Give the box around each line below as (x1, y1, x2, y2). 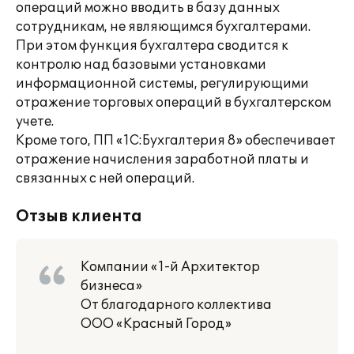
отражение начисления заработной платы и (16, 152, 309, 168)
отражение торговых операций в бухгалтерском (16, 95, 331, 111)
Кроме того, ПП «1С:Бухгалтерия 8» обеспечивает (16, 133, 336, 149)
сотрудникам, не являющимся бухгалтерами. (16, 19, 311, 35)
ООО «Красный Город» (81, 316, 232, 332)
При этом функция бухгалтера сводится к (16, 38, 288, 54)
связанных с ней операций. (16, 171, 194, 186)
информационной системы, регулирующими (16, 76, 309, 92)
